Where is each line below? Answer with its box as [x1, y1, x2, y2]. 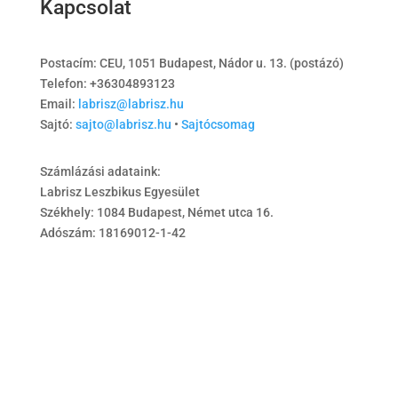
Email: [39, 97, 78, 111]
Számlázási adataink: [39, 164, 161, 179]
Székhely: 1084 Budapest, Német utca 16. [39, 205, 274, 219]
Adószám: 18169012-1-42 [39, 226, 186, 240]
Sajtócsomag [180, 117, 255, 131]
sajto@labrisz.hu [75, 117, 171, 131]
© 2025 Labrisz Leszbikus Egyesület [39, 259, 243, 273]
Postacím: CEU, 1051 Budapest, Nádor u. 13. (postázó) [39, 56, 344, 70]
